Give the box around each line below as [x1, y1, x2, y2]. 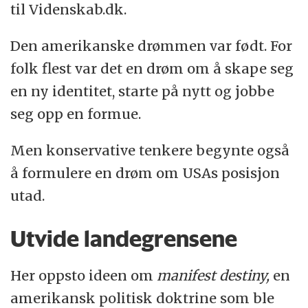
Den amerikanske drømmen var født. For [10, 37, 293, 55]
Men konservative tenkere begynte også [10, 141, 290, 159]
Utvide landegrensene [10, 225, 238, 252]
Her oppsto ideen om [10, 267, 157, 285]
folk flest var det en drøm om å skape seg [10, 60, 294, 78]
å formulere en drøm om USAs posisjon [10, 164, 280, 181]
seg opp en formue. [10, 105, 145, 123]
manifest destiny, [157, 267, 274, 285]
